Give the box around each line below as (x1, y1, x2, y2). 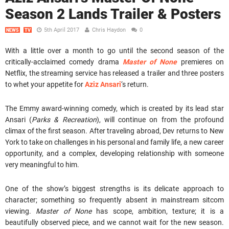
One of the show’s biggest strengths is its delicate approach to (5, 184, 224, 193)
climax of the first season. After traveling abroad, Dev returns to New (5, 126, 224, 135)
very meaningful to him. (5, 160, 79, 169)
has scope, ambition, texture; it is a (91, 207, 224, 215)
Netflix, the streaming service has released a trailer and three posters (5, 68, 224, 77)
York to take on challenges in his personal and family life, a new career (5, 138, 224, 146)
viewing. (5, 207, 36, 215)
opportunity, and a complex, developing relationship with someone (5, 149, 224, 157)
